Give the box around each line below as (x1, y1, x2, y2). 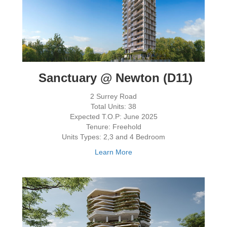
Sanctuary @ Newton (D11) (34, 70, 193, 85)
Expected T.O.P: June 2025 (69, 112, 158, 121)
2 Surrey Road (90, 92, 137, 100)
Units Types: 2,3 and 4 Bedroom (62, 132, 165, 141)
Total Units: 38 (91, 102, 136, 110)
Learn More (95, 147, 132, 156)
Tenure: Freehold (86, 122, 141, 131)
